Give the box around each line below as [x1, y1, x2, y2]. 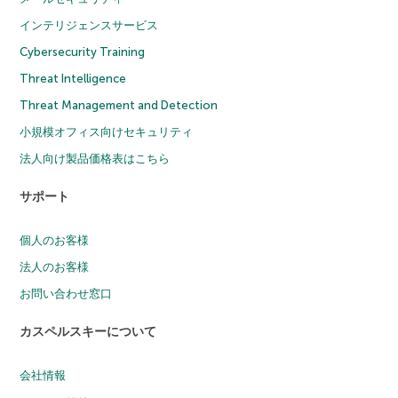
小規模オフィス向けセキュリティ [20, 124, 194, 139]
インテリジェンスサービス [20, 18, 159, 32]
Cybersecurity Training [20, 44, 146, 59]
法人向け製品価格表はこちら [20, 151, 171, 165]
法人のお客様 [20, 259, 90, 274]
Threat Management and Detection [20, 98, 219, 112]
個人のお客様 [20, 233, 90, 247]
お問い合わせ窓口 [20, 286, 113, 300]
